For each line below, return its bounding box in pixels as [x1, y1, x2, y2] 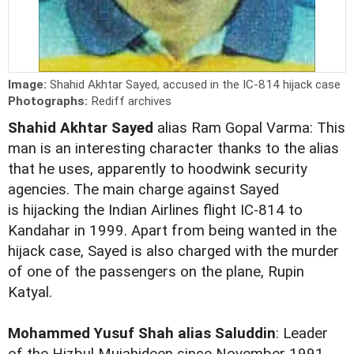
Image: [8, 77, 50, 92]
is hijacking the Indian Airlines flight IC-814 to [8, 201, 303, 220]
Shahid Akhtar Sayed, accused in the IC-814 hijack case [50, 77, 341, 92]
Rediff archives [91, 94, 171, 109]
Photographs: [8, 94, 91, 109]
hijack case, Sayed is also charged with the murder [8, 243, 339, 261]
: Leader [276, 325, 328, 343]
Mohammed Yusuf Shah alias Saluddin [8, 325, 276, 343]
